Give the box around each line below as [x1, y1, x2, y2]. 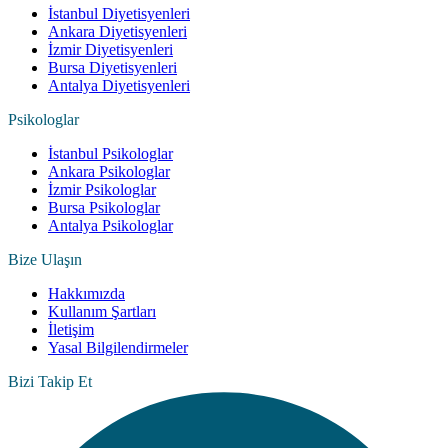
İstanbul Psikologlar [48, 145, 173, 163]
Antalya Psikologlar [48, 217, 173, 235]
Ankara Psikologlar [48, 163, 170, 181]
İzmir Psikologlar [48, 181, 156, 199]
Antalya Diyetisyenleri [48, 77, 190, 95]
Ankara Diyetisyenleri [48, 23, 187, 41]
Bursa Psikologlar [48, 199, 160, 217]
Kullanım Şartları [48, 303, 156, 321]
